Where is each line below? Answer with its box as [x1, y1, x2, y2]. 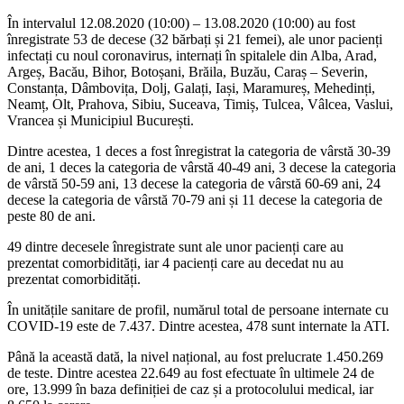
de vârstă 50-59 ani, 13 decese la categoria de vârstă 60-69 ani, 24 [7, 175, 381, 191]
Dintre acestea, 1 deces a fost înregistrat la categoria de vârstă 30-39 [7, 142, 390, 159]
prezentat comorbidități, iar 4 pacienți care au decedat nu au [7, 254, 344, 271]
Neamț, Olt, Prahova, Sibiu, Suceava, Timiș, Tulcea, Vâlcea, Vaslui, [7, 96, 393, 112]
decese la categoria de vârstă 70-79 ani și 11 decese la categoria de [7, 191, 382, 207]
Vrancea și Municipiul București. [7, 112, 194, 128]
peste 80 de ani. [7, 207, 96, 224]
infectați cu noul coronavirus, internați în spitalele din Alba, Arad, [7, 47, 377, 63]
